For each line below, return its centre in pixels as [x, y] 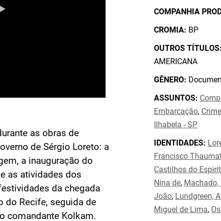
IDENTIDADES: [180, 143]
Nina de [167, 183]
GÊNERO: [170, 80]
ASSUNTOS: [176, 98]
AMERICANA [176, 61]
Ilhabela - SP [176, 125]
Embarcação [176, 111]
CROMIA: [170, 30]
